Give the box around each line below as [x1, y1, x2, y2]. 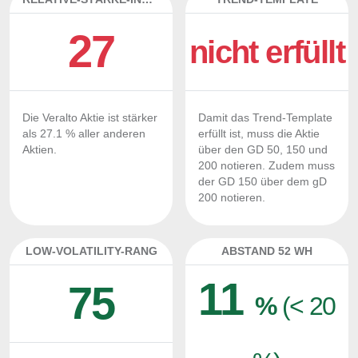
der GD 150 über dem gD [198, 176, 327, 188]
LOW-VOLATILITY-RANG [25, 245, 157, 257]
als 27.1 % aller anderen [22, 128, 145, 140]
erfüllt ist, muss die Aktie [198, 128, 320, 140]
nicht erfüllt [189, 34, 345, 70]
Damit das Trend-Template [198, 112, 332, 124]
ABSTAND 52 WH [221, 245, 312, 257]
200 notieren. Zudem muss [198, 160, 335, 172]
